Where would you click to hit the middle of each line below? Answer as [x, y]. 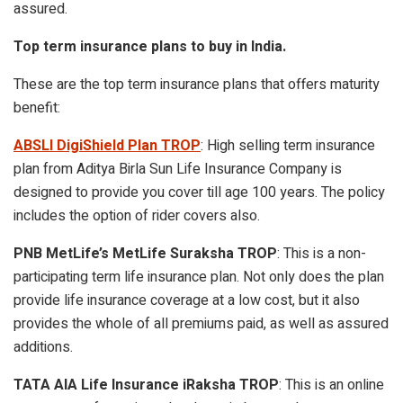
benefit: [37, 107]
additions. [43, 347]
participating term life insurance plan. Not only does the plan [199, 277]
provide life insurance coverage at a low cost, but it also [187, 300]
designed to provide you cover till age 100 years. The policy [199, 192]
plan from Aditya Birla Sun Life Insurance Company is [178, 169]
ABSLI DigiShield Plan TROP [107, 145]
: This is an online [331, 385]
